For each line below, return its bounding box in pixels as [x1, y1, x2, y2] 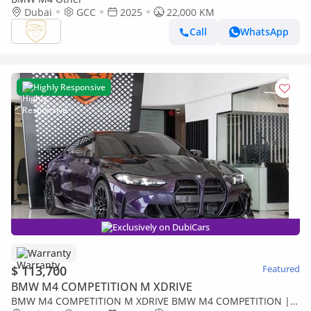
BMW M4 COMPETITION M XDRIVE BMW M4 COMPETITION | [11, 294, 290, 308]
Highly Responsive [33, 81, 106, 93]
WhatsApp [240, 25, 289, 39]
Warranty [28, 246, 71, 260]
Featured [262, 262, 300, 275]
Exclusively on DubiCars [112, 220, 210, 233]
